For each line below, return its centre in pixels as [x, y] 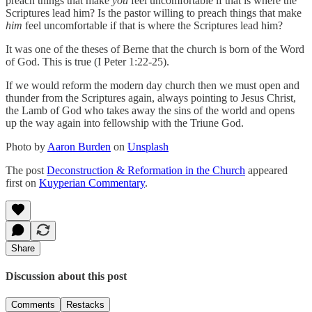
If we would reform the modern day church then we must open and [153, 85]
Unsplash [148, 146]
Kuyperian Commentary [92, 182]
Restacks [85, 305]
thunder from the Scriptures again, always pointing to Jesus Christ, [151, 97]
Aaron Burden [79, 146]
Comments [33, 305]
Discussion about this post [66, 276]
